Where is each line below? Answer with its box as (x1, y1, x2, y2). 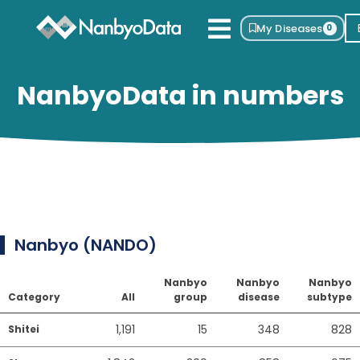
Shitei (8, 322, 39, 336)
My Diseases (256, 20, 323, 36)
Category (8, 290, 60, 304)
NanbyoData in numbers (16, 77, 344, 113)
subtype (307, 290, 352, 304)
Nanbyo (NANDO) (14, 234, 157, 256)
